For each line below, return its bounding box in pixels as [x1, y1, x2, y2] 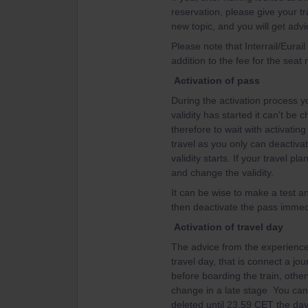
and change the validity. [171, 167, 276, 178]
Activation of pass [174, 75, 260, 86]
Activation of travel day [174, 221, 283, 232]
